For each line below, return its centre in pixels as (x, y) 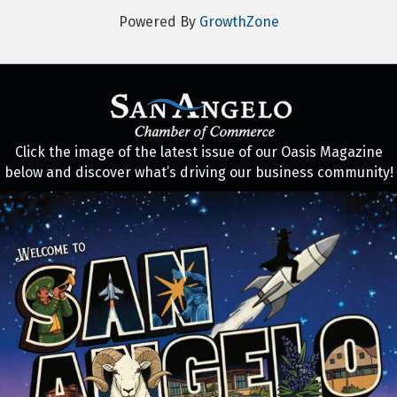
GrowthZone (239, 22)
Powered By (159, 22)
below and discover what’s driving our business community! (198, 173)
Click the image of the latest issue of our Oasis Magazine (198, 152)
